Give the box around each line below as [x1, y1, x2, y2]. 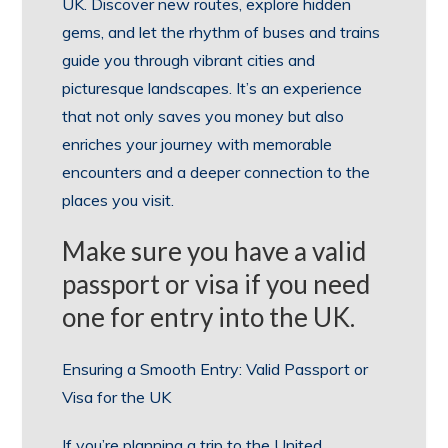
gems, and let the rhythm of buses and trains [62, 22, 381, 42]
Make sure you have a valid [62, 235, 367, 267]
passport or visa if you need [62, 268, 371, 300]
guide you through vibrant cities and [62, 50, 316, 70]
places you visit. [62, 190, 175, 210]
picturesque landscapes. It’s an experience [62, 78, 363, 98]
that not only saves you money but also [62, 106, 345, 126]
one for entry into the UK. [62, 301, 356, 333]
